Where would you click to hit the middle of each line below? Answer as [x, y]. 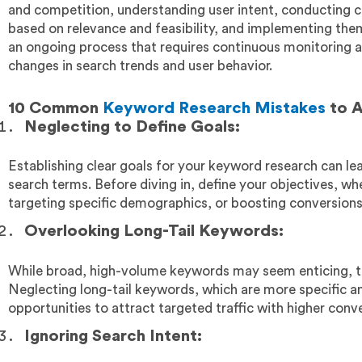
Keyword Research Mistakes [214, 108]
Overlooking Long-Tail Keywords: [154, 232]
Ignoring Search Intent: [113, 336]
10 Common [55, 108]
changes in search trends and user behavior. [140, 65]
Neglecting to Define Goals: [132, 126]
